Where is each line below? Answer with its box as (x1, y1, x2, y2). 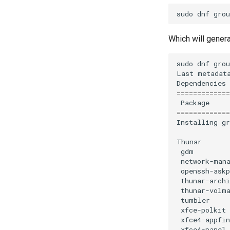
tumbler (181, 195, 210, 205)
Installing (177, 117, 218, 127)
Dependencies (177, 78, 226, 88)
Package (181, 98, 209, 107)
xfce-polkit (181, 205, 226, 215)
